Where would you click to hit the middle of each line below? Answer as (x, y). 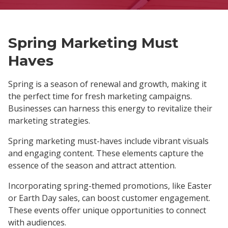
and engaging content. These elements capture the (106, 153)
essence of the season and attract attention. (92, 165)
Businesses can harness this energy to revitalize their (110, 108)
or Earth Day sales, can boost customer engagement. (109, 198)
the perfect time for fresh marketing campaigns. (100, 96)
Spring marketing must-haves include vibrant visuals (108, 141)
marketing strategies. (49, 120)
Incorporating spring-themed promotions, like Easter (110, 186)
